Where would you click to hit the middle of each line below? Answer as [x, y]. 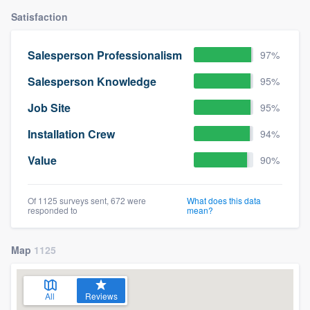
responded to [53, 210]
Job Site [49, 107]
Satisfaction [39, 17]
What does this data [224, 201]
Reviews [101, 296]
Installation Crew [71, 134]
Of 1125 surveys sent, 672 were [87, 201]
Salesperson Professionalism [105, 55]
